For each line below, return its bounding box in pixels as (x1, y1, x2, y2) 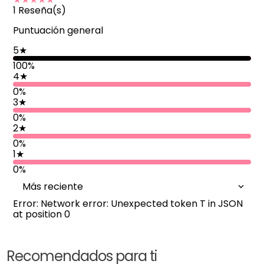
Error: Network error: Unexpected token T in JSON (13, 196, 243, 210)
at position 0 (13, 207, 71, 221)
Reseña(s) (16, 3, 67, 17)
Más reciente (22, 179, 84, 193)
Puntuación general (13, 23, 104, 37)
